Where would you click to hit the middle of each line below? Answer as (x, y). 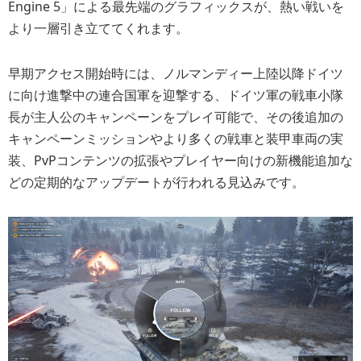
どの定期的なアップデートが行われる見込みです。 (156, 182)
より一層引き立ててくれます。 (98, 28)
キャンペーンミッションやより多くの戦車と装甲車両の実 (176, 138)
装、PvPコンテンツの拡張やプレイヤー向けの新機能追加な (180, 160)
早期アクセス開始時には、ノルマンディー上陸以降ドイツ (176, 73)
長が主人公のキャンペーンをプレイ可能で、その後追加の (176, 116)
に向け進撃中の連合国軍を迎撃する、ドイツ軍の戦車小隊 (176, 95)
